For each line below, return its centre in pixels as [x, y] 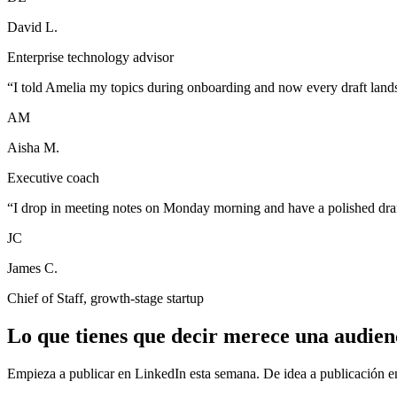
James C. [32, 268]
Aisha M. [33, 147]
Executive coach [53, 177]
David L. [32, 27]
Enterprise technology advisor [90, 57]
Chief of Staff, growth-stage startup [105, 298]
